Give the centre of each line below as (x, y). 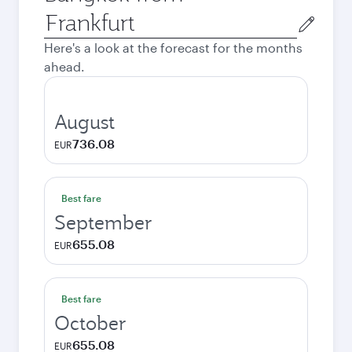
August (84, 122)
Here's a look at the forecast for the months (173, 48)
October (90, 323)
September (103, 222)
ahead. (64, 66)
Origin (62, 16)
